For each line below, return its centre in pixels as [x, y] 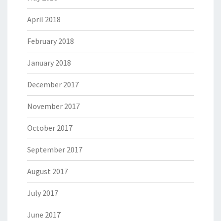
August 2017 [48, 171]
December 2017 [53, 84]
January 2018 [49, 63]
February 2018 [51, 41]
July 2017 [43, 193]
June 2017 [44, 215]
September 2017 [55, 149]
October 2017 [50, 128]
